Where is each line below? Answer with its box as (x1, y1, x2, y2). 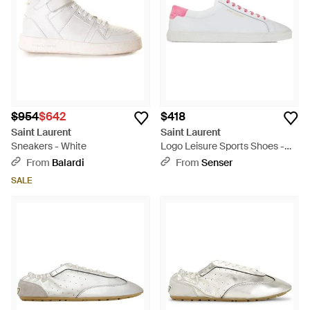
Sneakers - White (11, 140, 86, 152)
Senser (201, 156, 232, 169)
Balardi (52, 156, 84, 169)
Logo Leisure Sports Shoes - (161, 140, 284, 152)
